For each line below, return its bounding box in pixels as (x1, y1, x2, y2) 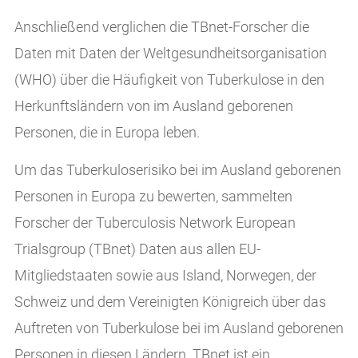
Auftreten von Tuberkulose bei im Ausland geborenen (14, 320, 344, 336)
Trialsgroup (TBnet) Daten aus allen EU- (14, 241, 261, 257)
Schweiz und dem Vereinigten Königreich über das (14, 293, 326, 310)
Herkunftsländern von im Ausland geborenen (14, 98, 293, 115)
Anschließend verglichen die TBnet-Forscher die (14, 19, 309, 36)
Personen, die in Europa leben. (14, 125, 200, 141)
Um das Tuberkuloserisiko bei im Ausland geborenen (14, 161, 341, 178)
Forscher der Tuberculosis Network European (14, 214, 296, 231)
